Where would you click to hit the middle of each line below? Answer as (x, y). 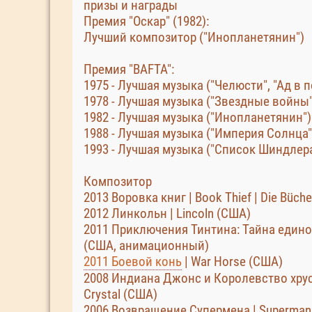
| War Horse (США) (232, 262)
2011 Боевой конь (133, 262)
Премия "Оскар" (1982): (146, 21)
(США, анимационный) (146, 245)
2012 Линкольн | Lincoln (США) (167, 213)
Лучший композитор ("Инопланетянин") (194, 37)
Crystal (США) (120, 294)
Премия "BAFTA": (129, 69)
